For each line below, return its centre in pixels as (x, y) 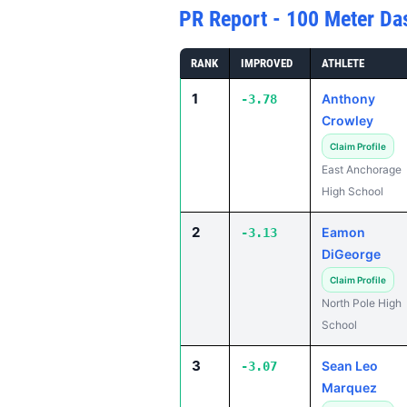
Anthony (348, 99)
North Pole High (362, 303)
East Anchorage (362, 169)
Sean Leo (350, 366)
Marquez (349, 387)
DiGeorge (351, 254)
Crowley (347, 120)
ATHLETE (343, 63)
